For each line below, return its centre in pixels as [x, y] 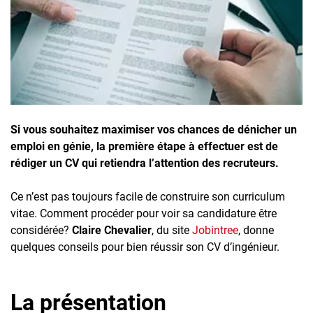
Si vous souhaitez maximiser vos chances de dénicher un [154, 129]
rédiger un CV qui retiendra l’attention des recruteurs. [145, 163]
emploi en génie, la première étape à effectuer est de [144, 146]
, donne [256, 230]
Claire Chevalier [110, 230]
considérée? [40, 230]
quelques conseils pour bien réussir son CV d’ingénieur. [145, 247]
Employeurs [85, 49]
